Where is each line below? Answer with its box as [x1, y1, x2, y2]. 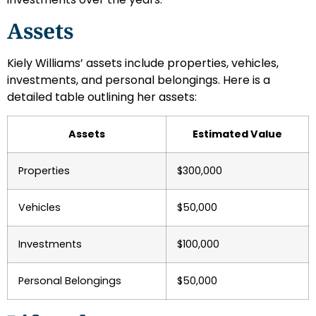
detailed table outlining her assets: [7, 88, 197, 105]
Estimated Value [193, 127, 282, 142]
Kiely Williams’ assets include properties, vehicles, [7, 54, 279, 71]
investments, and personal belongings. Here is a [7, 71, 270, 88]
